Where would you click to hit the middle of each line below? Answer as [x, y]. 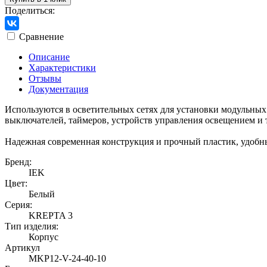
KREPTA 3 [51, 215]
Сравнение [41, 36]
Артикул [22, 247]
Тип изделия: [32, 226]
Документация [58, 89]
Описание [49, 57]
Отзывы [45, 78]
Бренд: [18, 162]
